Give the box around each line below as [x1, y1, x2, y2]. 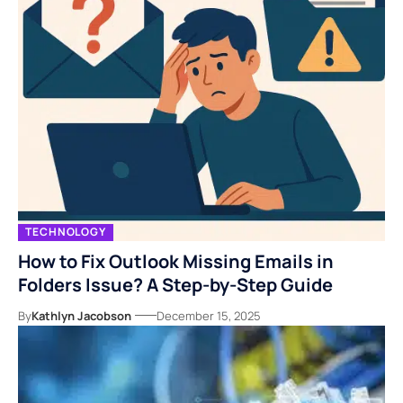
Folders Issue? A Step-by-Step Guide [18, 272, 333, 297]
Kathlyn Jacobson [31, 307, 131, 324]
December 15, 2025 [157, 307, 261, 324]
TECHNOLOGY [25, 224, 106, 240]
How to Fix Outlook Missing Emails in [18, 248, 334, 273]
